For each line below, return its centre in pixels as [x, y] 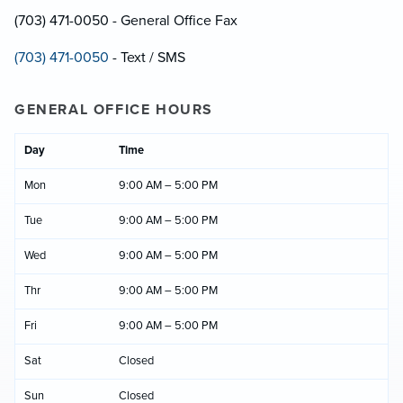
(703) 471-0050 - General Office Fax [126, 21]
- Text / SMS [147, 58]
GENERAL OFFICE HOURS [114, 110]
